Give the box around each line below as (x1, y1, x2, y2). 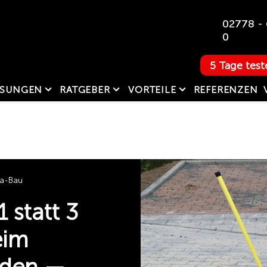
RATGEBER (60, 83, 110, 95)
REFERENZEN (193, 83, 258, 95)
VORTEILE (128, 83, 176, 95)
